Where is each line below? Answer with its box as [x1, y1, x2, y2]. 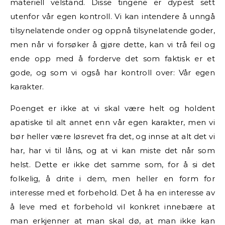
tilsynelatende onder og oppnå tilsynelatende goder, [10, 25, 215, 35]
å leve [10, 201, 39, 211]
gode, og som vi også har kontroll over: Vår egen [10, 67, 215, 77]
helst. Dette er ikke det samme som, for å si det [10, 159, 215, 169]
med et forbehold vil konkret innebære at [39, 201, 215, 211]
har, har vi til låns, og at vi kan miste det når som [10, 145, 215, 155]
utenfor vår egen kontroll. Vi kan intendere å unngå [10, 11, 215, 21]
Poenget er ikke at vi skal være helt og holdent [10, 103, 215, 113]
